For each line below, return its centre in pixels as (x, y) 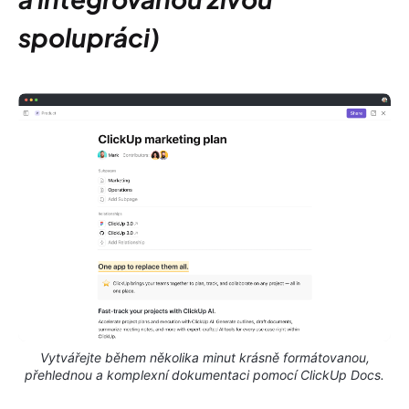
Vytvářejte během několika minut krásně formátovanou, (204, 358)
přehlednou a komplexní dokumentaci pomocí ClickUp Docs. (204, 375)
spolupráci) (89, 37)
